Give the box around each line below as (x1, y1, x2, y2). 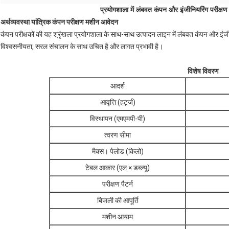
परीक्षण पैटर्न (102, 180, 133, 189)
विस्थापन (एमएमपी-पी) (90, 114, 145, 123)
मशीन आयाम (102, 213, 133, 221)
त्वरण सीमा (104, 131, 131, 140)
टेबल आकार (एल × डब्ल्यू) (85, 164, 150, 172)
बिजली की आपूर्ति (97, 196, 139, 205)
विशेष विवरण (188, 67, 219, 76)
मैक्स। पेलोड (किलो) (91, 147, 144, 156)
